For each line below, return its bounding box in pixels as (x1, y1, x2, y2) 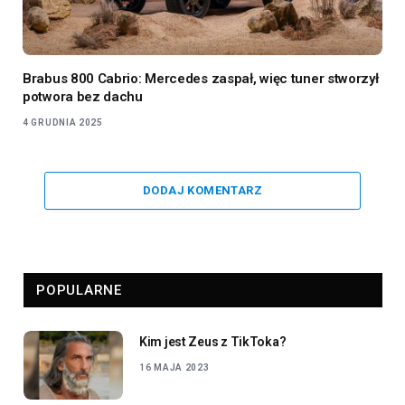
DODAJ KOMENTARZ (143, 183, 262, 197)
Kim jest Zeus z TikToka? (139, 334, 287, 349)
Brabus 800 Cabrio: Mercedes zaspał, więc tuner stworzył (23, 70, 379, 87)
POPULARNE (36, 281, 122, 298)
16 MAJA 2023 (139, 362, 210, 372)
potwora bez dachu (23, 88, 143, 105)
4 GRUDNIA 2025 (23, 117, 103, 127)
